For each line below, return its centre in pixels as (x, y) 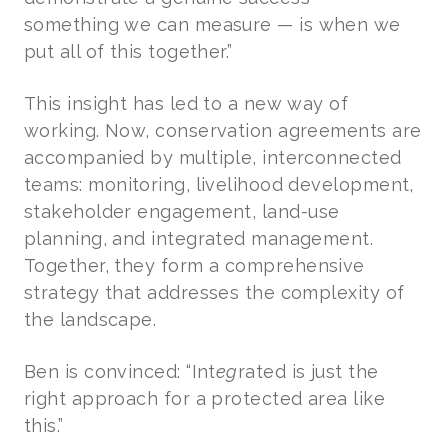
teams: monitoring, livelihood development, (219, 184)
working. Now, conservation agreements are (223, 130)
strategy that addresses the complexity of (214, 292)
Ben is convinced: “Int (120, 371)
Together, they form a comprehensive (194, 265)
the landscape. (90, 319)
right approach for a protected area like (205, 398)
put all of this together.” (128, 51)
